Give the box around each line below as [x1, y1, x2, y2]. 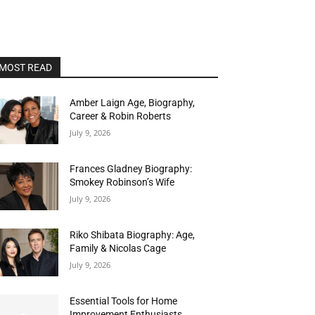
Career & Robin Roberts [70, 110, 172, 122]
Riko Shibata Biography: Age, [70, 229, 195, 241]
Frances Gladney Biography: [70, 163, 193, 175]
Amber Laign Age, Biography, [70, 97, 195, 108]
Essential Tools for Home [70, 295, 178, 307]
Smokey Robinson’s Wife [70, 176, 175, 188]
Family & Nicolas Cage [70, 243, 167, 255]
